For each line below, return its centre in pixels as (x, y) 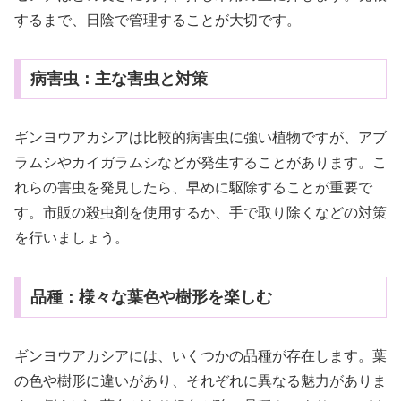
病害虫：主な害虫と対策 (119, 79)
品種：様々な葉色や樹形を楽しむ (151, 298)
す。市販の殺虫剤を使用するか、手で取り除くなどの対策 (200, 213)
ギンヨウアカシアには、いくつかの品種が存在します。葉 (200, 355)
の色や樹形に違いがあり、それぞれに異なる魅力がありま (200, 380)
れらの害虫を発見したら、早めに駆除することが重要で (193, 188)
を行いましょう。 (72, 238)
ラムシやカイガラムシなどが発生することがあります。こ (200, 163)
